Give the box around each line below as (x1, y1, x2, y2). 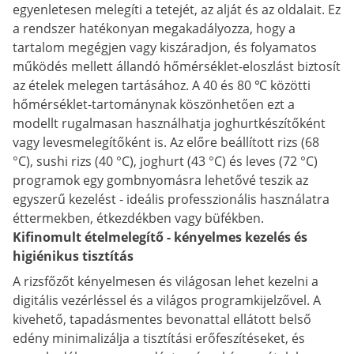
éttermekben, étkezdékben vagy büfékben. (13, 209, 264, 227)
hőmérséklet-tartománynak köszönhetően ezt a (13, 96, 295, 113)
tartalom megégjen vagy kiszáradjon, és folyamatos (13, 39, 317, 56)
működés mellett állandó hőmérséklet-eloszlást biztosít (13, 58, 341, 75)
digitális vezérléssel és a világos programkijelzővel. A (13, 292, 321, 309)
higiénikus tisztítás (13, 247, 134, 265)
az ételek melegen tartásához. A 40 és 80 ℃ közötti (13, 77, 311, 94)
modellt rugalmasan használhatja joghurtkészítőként (13, 115, 326, 132)
